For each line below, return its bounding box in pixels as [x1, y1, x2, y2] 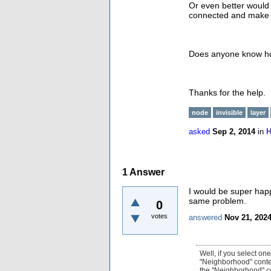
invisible [216, 109, 243, 116]
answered [189, 212, 222, 222]
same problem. [189, 195, 246, 206]
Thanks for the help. [189, 88, 266, 97]
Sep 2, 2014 [212, 127, 255, 136]
